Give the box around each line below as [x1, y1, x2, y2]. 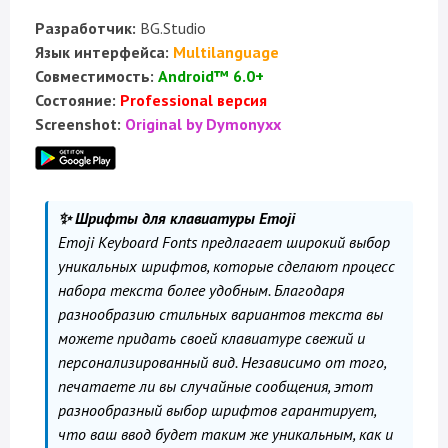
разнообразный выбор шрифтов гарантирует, [58, 400, 377, 420]
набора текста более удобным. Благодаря [58, 280, 344, 300]
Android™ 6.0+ [158, 66, 264, 86]
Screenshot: [35, 114, 121, 134]
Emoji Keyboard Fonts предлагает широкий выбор [58, 232, 390, 252]
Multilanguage [173, 42, 279, 62]
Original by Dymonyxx [125, 114, 281, 134]
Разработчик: [35, 18, 136, 38]
